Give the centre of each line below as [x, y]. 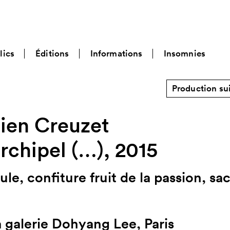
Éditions [52, 53]
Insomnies [185, 53]
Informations [116, 53]
